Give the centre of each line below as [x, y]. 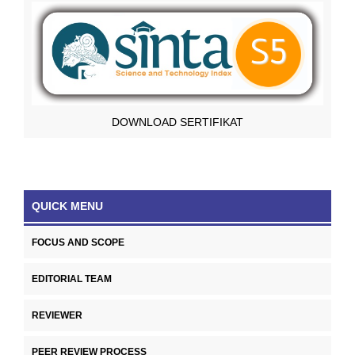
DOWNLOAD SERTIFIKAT [177, 122]
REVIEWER [57, 316]
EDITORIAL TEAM [72, 279]
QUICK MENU [67, 206]
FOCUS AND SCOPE [78, 243]
